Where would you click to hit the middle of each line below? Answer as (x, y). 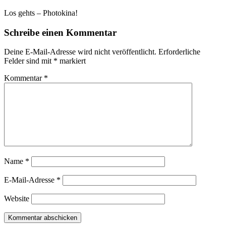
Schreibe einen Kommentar (60, 32)
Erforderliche (179, 52)
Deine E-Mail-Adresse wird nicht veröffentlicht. (80, 52)
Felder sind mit (29, 61)
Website (17, 199)
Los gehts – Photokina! (41, 13)
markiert (72, 61)
